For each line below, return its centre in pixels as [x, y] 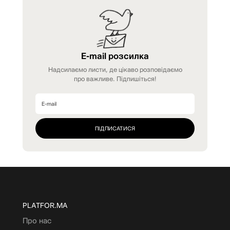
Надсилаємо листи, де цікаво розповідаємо [115, 69]
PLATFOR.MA [45, 205]
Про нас [37, 220]
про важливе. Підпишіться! [115, 78]
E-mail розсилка [115, 55]
